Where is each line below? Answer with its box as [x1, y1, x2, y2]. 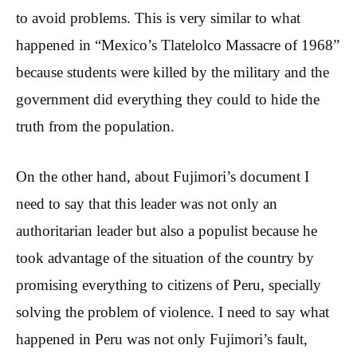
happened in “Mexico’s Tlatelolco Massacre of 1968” [16, 37, 339, 54]
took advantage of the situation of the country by [16, 249, 314, 266]
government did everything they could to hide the [16, 91, 320, 108]
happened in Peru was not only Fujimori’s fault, [16, 330, 308, 347]
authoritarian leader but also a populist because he [16, 222, 317, 239]
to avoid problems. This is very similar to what [16, 10, 300, 27]
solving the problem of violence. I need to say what [16, 303, 329, 320]
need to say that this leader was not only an [16, 194, 277, 212]
